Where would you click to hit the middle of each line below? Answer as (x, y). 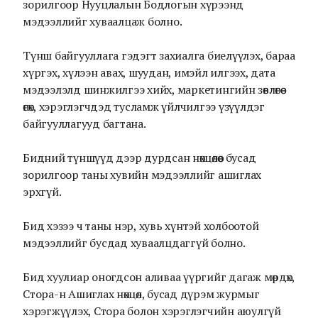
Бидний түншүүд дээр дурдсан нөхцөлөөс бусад (139, 158)
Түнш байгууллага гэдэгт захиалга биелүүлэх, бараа (159, 55)
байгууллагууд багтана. (84, 124)
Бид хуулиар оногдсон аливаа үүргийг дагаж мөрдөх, (159, 277)
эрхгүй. (42, 192)
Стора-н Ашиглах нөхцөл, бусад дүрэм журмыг (141, 294)
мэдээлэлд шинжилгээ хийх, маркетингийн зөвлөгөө (152, 89)
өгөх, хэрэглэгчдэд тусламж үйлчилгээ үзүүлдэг (144, 106)
